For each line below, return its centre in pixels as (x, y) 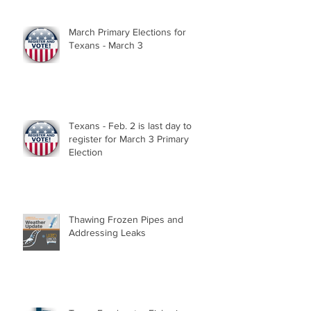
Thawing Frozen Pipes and (126, 220)
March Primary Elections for (127, 32)
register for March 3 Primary (129, 139)
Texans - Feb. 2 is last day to (130, 126)
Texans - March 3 (106, 45)
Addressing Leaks (107, 233)
